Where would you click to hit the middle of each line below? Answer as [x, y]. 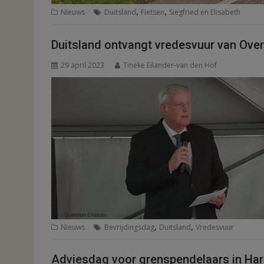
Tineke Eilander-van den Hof [170, 65]
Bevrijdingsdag [129, 227]
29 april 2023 [82, 65]
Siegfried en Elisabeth [205, 12]
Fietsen [153, 12]
